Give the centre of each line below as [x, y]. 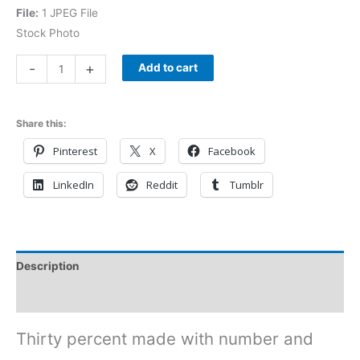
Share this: [41, 124]
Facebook [232, 151]
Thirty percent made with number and [165, 338]
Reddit [162, 185]
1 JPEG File [68, 12]
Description [48, 266]
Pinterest [75, 151]
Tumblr [247, 185]
